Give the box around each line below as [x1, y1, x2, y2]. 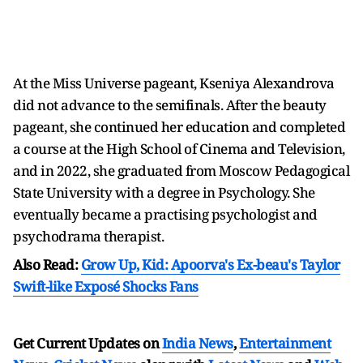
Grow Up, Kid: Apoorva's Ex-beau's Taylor [80, 255, 340, 274]
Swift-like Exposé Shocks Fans [13, 277, 199, 296]
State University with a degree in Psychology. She [13, 183, 315, 202]
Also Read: [13, 255, 81, 274]
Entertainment [238, 334, 331, 352]
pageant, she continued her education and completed [13, 117, 345, 136]
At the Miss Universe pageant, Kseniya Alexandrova [13, 74, 335, 92]
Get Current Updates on [13, 334, 162, 352]
